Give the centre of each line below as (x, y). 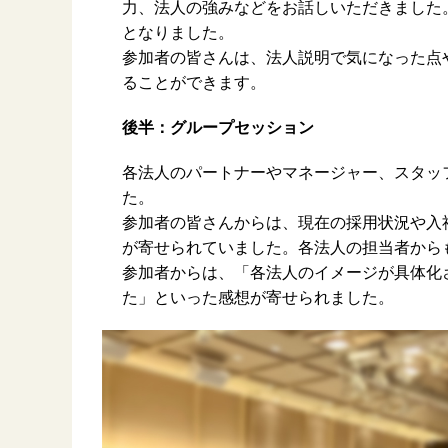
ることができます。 (194, 82)
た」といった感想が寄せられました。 (258, 297)
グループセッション (242, 127)
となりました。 (178, 32)
